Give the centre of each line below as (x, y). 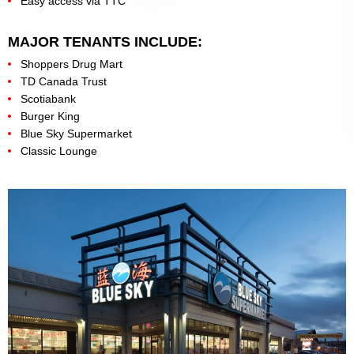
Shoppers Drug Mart (72, 64)
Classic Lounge (59, 151)
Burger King (50, 116)
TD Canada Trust (64, 81)
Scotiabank (48, 98)
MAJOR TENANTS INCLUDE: (105, 41)
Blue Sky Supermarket (76, 133)
